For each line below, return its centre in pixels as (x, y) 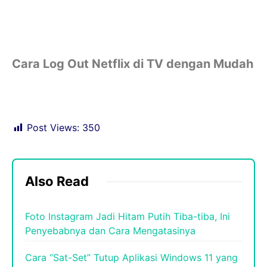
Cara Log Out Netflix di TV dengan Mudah (133, 64)
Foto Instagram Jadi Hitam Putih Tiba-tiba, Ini (128, 217)
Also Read (57, 181)
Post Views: (53, 128)
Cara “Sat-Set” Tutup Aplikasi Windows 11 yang (131, 258)
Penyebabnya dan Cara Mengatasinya (110, 231)
